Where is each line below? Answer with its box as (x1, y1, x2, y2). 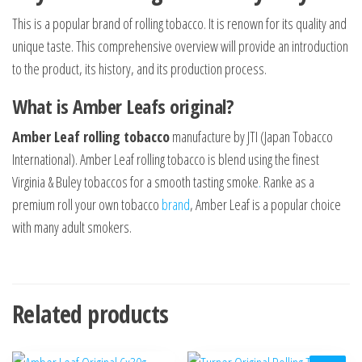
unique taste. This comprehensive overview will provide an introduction (12, 36, 348, 57)
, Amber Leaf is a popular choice (190, 195, 341, 215)
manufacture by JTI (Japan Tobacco (170, 127, 333, 147)
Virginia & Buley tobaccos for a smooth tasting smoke (12, 172, 259, 192)
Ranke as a (261, 172, 314, 192)
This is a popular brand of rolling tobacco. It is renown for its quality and (12, 14, 347, 34)
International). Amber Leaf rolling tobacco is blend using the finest (12, 149, 319, 170)
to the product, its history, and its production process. (12, 59, 267, 79)
